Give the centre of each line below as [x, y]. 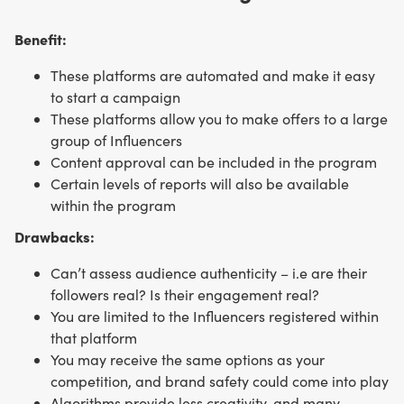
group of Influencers [116, 140]
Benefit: [41, 38]
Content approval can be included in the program [214, 161]
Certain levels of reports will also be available [200, 183]
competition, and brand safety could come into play [220, 381]
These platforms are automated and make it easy [213, 75]
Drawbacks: [55, 236]
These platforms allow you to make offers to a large [219, 118]
